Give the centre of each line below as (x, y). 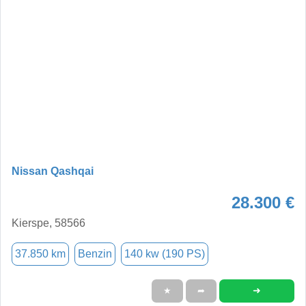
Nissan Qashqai (53, 171)
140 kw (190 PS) (165, 253)
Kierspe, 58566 (48, 223)
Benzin (95, 253)
